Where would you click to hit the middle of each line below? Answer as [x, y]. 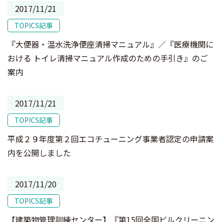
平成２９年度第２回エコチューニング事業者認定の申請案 [111, 139]
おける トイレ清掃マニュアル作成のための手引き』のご [108, 58]
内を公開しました [39, 153]
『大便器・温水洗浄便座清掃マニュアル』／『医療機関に [111, 44]
